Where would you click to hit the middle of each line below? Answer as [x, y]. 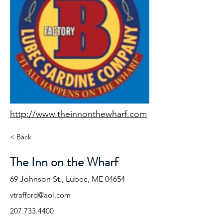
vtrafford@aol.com [40, 195]
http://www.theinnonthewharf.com [78, 114]
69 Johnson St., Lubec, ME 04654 [67, 179]
